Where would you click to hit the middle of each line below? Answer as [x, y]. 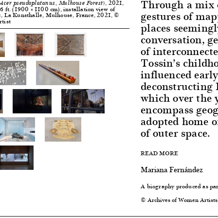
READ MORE [160, 153]
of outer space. [176, 133]
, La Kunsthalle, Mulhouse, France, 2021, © [60, 15]
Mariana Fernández [172, 169]
